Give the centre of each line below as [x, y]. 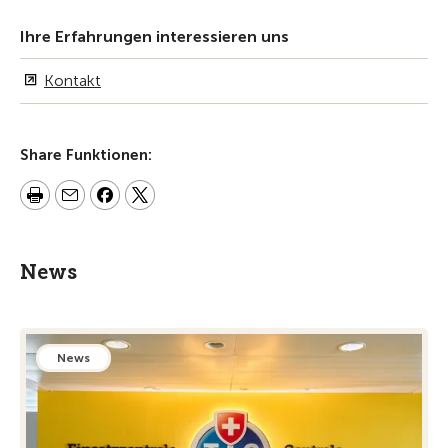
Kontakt [72, 80]
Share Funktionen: [86, 155]
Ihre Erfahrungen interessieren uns [154, 36]
